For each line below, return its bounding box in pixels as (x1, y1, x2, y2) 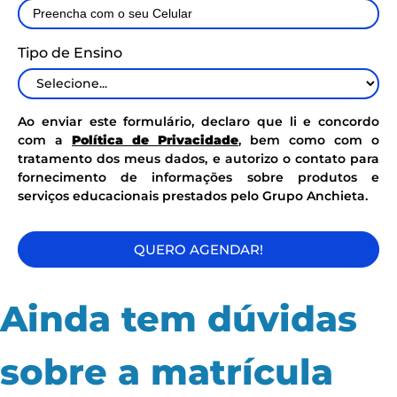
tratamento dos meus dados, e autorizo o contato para (18, 150, 379, 167)
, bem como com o (238, 131, 379, 148)
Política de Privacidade (72, 131, 238, 148)
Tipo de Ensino (18, 43, 122, 61)
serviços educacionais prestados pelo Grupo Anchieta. (18, 187, 368, 204)
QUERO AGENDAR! (134, 240, 263, 258)
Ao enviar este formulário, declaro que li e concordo (18, 113, 379, 129)
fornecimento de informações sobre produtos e (18, 168, 379, 185)
